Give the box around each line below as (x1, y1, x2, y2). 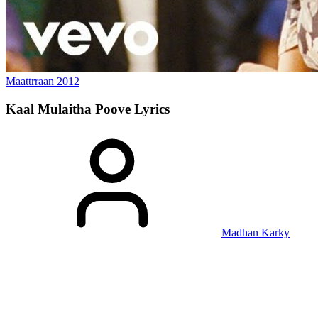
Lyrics (134, 101, 170, 116)
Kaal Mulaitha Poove (6, 101, 134, 116)
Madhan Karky (221, 226, 290, 239)
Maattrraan (6, 75, 57, 87)
